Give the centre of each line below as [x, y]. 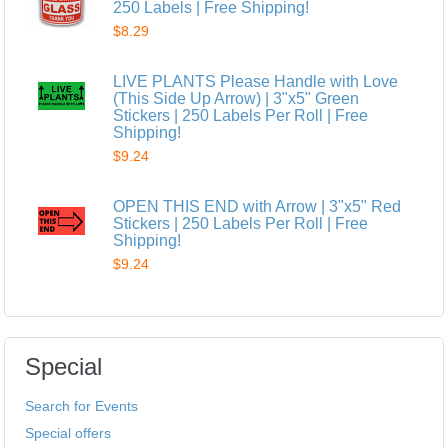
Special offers [68, 432]
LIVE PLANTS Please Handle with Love [256, 81]
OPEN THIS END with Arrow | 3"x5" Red [257, 206]
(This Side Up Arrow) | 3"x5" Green [236, 98]
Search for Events [82, 405]
